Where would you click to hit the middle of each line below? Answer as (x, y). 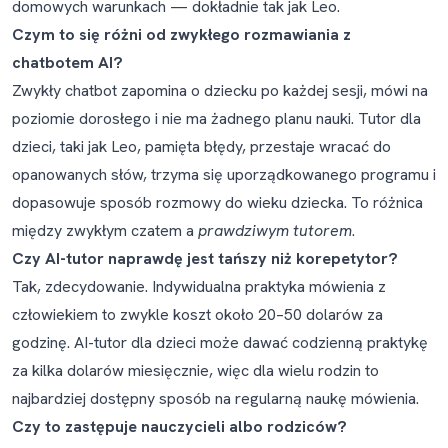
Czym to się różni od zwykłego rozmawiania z (181, 34)
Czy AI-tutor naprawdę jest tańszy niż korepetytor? (205, 258)
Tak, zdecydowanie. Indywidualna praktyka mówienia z (199, 286)
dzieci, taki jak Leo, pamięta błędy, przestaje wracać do (201, 146)
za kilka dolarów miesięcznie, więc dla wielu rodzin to (195, 370)
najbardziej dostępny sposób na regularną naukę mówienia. (215, 398)
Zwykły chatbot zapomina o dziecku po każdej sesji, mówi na (220, 90)
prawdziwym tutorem (275, 230)
